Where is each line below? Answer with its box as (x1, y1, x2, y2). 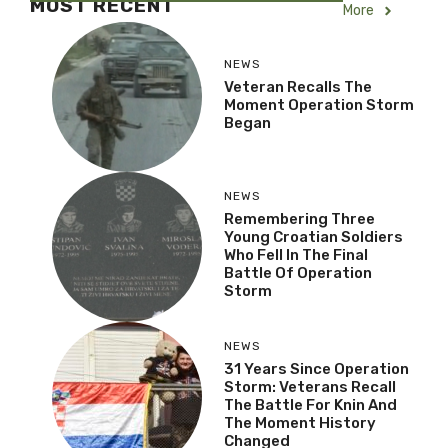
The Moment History (224, 413, 376, 432)
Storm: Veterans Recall (224, 377, 396, 396)
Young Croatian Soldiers (224, 227, 403, 246)
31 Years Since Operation (224, 359, 409, 378)
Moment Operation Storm (224, 95, 414, 114)
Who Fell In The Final (224, 245, 368, 264)
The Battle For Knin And (224, 395, 397, 414)
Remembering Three (224, 209, 375, 228)
